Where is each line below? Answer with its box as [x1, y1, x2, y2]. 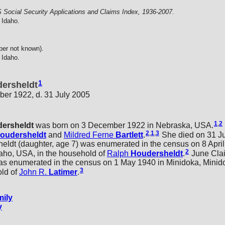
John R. [19, 167, 47, 176]
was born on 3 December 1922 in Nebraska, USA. [34, 121, 213, 130]
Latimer [49, 167, 77, 176]
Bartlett [116, 130, 143, 139]
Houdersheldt [131, 149, 183, 158]
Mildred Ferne [64, 130, 114, 139]
